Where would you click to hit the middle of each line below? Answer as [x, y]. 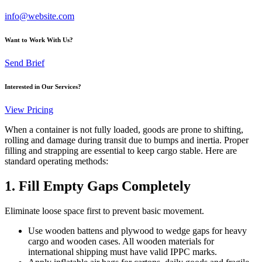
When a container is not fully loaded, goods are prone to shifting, [124, 129]
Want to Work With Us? [39, 39]
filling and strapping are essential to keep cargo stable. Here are [121, 150]
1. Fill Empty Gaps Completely [98, 186]
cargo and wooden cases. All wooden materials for [121, 241]
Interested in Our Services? [43, 86]
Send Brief [25, 63]
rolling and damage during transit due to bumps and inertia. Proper [127, 140]
